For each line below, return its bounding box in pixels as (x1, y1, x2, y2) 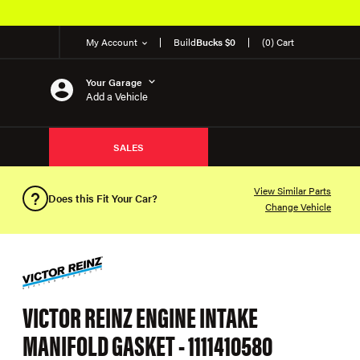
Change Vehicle (265, 199, 331, 214)
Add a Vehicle (86, 88, 148, 104)
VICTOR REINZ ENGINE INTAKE (22, 297, 258, 336)
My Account (86, 35, 137, 49)
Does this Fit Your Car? (48, 190, 157, 206)
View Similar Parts (254, 183, 331, 198)
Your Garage (86, 74, 142, 89)
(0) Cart (262, 35, 294, 49)
